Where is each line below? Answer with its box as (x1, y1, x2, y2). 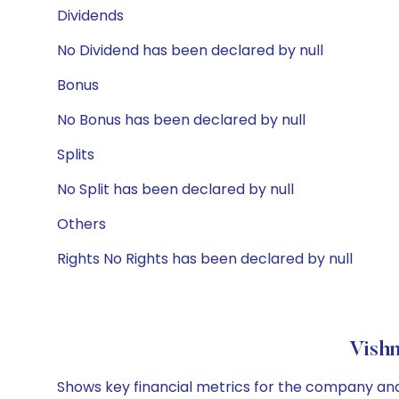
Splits (57, 144, 94, 165)
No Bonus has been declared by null (57, 110, 305, 130)
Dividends (57, 5, 124, 26)
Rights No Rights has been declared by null (57, 248, 353, 269)
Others (57, 214, 106, 234)
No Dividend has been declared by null (57, 40, 323, 61)
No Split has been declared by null (57, 179, 294, 199)
